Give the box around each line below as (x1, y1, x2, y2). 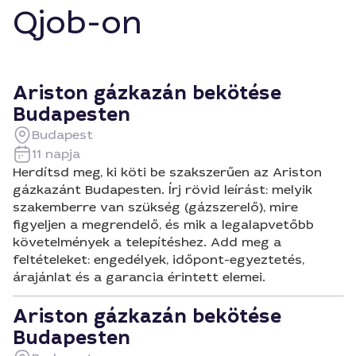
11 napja (32, 145, 80, 162)
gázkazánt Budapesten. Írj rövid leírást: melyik (13, 181, 312, 198)
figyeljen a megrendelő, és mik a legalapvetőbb (13, 216, 314, 233)
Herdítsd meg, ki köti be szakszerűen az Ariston (13, 164, 322, 180)
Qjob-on (13, 2, 142, 44)
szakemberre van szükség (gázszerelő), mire (13, 199, 298, 215)
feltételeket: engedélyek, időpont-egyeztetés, (13, 251, 304, 268)
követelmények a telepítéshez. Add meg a (13, 234, 281, 250)
